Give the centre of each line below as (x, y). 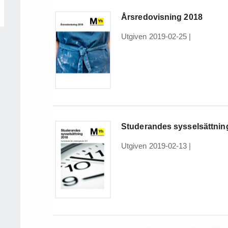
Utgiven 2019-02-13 (154, 146)
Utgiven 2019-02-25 (154, 37)
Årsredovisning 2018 (162, 17)
